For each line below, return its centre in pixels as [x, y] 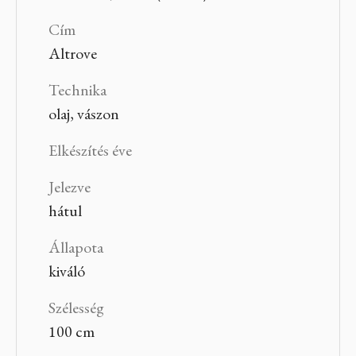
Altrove [72, 54]
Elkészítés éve [90, 151]
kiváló [66, 271]
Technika [77, 90]
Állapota [75, 248]
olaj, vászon [83, 114]
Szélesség [76, 308]
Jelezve [69, 187]
